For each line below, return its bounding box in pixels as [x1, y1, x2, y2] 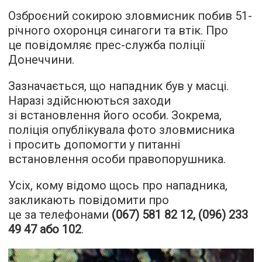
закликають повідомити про [8, 192, 169, 207]
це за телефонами [8, 207, 112, 222]
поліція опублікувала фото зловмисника [8, 122, 235, 137]
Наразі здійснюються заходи [8, 93, 171, 108]
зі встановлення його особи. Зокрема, [8, 108, 222, 122]
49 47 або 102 [8, 222, 81, 236]
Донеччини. [8, 52, 74, 67]
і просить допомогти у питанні [8, 137, 180, 151]
